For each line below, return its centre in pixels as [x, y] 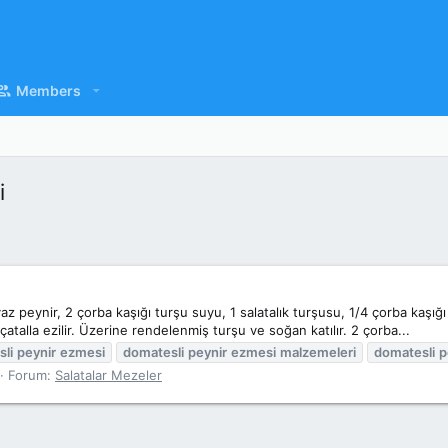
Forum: [31, 374]
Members [49, 90]
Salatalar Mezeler [108, 374]
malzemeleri [318, 351]
